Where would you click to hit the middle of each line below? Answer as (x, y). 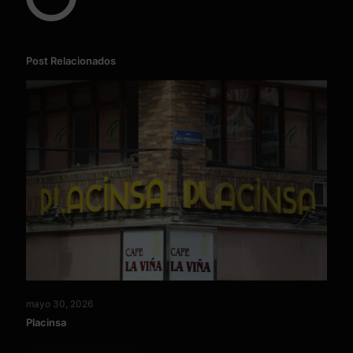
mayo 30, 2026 (59, 304)
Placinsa (46, 323)
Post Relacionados (71, 60)
